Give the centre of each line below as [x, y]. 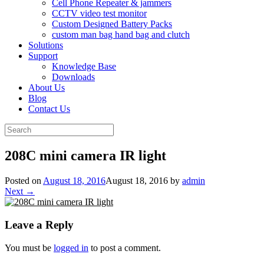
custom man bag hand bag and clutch [121, 35]
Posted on [24, 181]
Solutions [46, 45]
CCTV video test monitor [99, 14]
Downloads [73, 77]
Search [17, 128]
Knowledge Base [84, 67]
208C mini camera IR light [85, 156]
